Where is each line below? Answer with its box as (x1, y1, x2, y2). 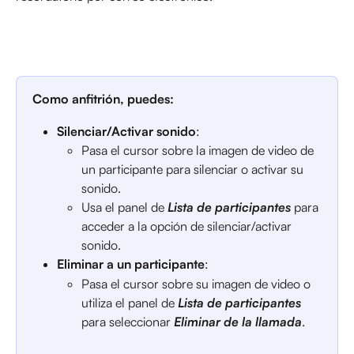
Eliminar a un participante (57, 256, 205, 273)
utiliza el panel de (81, 294, 178, 311)
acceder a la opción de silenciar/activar (81, 218, 295, 235)
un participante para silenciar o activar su (81, 161, 307, 178)
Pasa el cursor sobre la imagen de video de (81, 142, 317, 159)
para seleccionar (81, 313, 174, 330)
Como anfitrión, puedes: (32, 91, 174, 107)
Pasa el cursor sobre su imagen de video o (81, 275, 314, 292)
